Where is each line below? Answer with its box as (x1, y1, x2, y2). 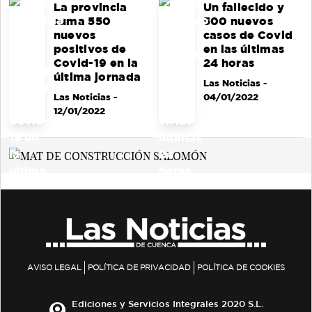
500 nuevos (203, 15, 273, 27)
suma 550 (53, 15, 111, 27)
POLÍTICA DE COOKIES (197, 263, 285, 272)
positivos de (53, 42, 127, 55)
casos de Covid (203, 29, 293, 41)
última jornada (53, 70, 141, 83)
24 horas (203, 56, 255, 69)
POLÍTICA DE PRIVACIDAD (88, 263, 191, 272)
